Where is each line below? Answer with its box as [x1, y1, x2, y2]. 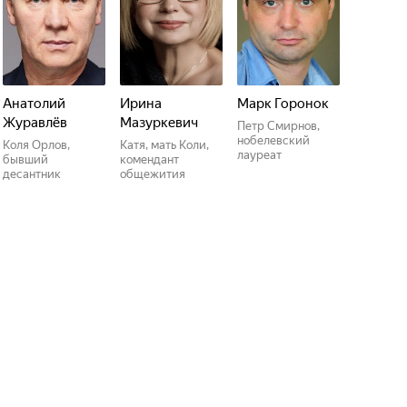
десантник [3, 167, 61, 181]
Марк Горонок [237, 95, 329, 112]
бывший [3, 153, 48, 166]
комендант [120, 153, 179, 166]
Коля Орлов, [3, 138, 70, 152]
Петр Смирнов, [237, 119, 320, 133]
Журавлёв [3, 114, 67, 131]
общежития [120, 167, 185, 181]
